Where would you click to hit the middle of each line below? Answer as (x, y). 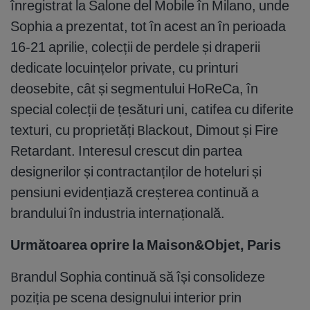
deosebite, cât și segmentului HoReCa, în (134, 89)
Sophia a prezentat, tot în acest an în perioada (148, 26)
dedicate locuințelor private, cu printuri (124, 68)
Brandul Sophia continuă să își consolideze (138, 277)
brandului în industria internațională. (118, 213)
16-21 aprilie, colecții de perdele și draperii (135, 47)
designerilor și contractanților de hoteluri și (136, 172)
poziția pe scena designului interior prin (126, 298)
